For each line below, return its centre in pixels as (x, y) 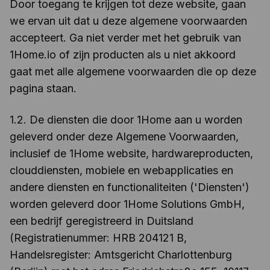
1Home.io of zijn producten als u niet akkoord (123, 55)
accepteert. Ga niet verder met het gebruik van (125, 38)
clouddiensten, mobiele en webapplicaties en (121, 170)
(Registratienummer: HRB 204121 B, (98, 238)
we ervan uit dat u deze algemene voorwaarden (128, 21)
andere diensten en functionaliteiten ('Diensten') (130, 187)
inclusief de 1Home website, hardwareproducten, (131, 153)
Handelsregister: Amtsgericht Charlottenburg (121, 255)
